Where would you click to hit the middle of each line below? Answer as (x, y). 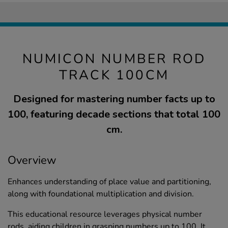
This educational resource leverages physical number (105, 215)
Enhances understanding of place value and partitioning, (109, 182)
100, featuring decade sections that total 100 (114, 115)
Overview (32, 161)
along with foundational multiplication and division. (101, 194)
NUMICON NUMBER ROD (114, 59)
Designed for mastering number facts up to (114, 99)
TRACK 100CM (114, 75)
